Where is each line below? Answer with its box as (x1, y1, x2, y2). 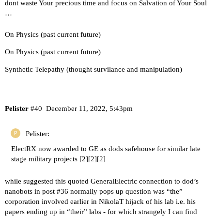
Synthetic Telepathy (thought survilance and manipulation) (5, 65, 182, 73)
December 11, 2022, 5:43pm (46, 105, 133, 112)
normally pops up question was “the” (68, 187, 183, 195)
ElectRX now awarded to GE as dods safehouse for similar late (11, 144, 201, 153)
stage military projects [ (11, 155, 82, 163)
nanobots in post (5, 187, 57, 195)
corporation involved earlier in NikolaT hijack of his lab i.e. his (5, 197, 196, 205)
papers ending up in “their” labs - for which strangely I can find (5, 207, 197, 216)
